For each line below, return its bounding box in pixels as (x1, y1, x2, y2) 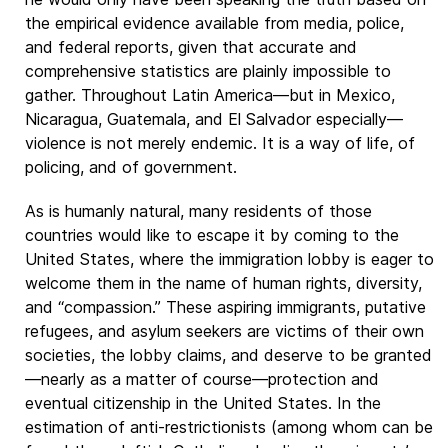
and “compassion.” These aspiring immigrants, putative (25, 297, 426, 317)
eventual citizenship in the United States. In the (25, 393, 381, 413)
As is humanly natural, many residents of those (25, 201, 372, 221)
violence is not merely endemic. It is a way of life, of (25, 133, 415, 153)
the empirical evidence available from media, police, (25, 13, 404, 33)
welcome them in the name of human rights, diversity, (25, 273, 422, 293)
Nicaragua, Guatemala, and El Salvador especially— (25, 109, 403, 129)
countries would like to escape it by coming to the (25, 225, 399, 245)
